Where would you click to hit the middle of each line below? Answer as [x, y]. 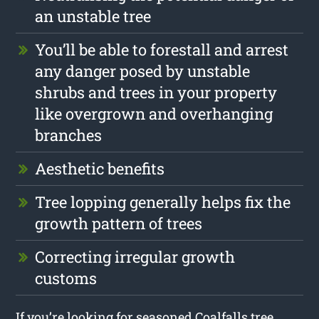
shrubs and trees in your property [156, 92]
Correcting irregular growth [135, 256]
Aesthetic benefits [100, 168]
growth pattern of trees [119, 223]
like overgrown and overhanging [154, 113]
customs [66, 278]
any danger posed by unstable [143, 70]
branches [69, 135]
